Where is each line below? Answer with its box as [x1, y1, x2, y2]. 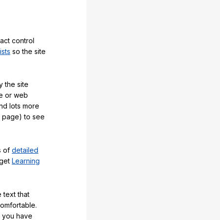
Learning [12, 157, 40, 165]
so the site [10, 47, 46, 55]
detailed [12, 146, 38, 155]
